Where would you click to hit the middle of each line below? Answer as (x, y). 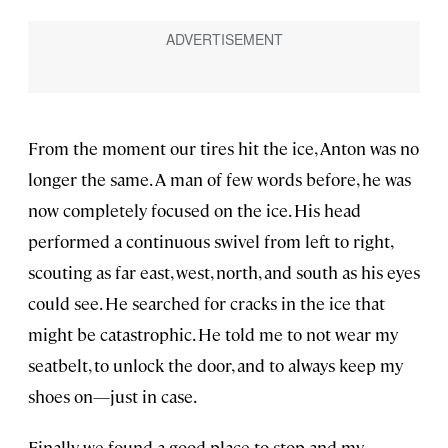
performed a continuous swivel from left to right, (210, 241)
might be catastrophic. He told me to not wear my (213, 334)
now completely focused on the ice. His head (194, 210)
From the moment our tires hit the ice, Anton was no (223, 148)
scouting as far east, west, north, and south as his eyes (224, 272)
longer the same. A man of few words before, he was (219, 179)
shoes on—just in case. (112, 396)
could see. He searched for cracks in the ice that (206, 303)
